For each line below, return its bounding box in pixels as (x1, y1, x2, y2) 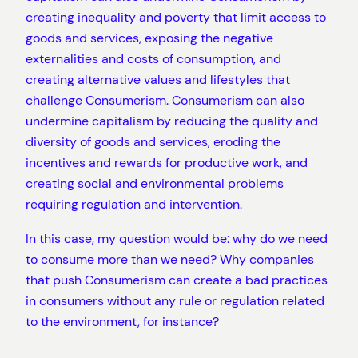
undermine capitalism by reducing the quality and (26, 113, 318, 130)
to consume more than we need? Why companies (26, 250, 314, 268)
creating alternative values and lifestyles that (26, 71, 290, 89)
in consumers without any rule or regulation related (26, 292, 324, 309)
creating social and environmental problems (26, 175, 284, 193)
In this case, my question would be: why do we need (26, 229, 328, 247)
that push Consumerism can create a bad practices (26, 271, 328, 288)
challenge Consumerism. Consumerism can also (26, 92, 304, 109)
